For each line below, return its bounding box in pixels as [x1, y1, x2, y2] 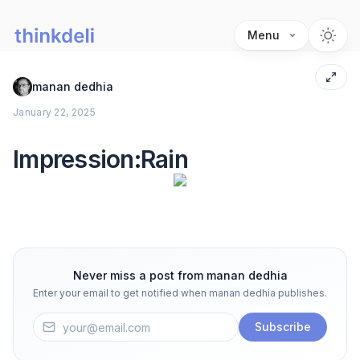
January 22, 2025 [13, 106, 96, 118]
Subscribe [255, 320, 311, 333]
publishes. [276, 287, 327, 299]
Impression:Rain [13, 145, 188, 174]
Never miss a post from [72, 268, 207, 282]
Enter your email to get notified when [33, 287, 209, 299]
